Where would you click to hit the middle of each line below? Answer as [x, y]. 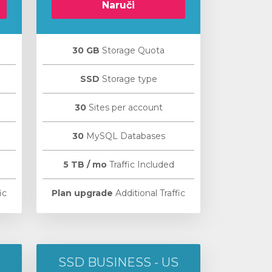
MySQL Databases [124, 136]
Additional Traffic [149, 193]
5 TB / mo [85, 165]
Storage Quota [132, 50]
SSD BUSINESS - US [118, 262]
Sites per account [124, 107]
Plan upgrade [82, 193]
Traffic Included [140, 165]
